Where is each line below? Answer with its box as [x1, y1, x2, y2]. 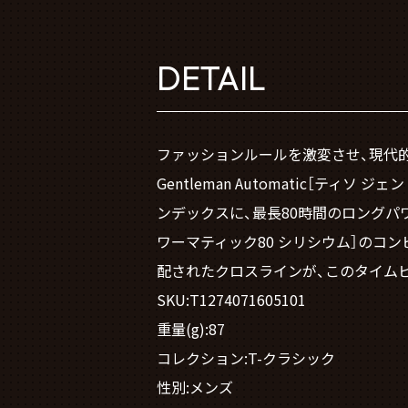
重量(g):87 [157, 318, 225, 341]
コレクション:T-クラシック [157, 347, 335, 370]
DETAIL [157, 57, 266, 99]
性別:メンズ [157, 376, 233, 399]
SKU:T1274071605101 [157, 289, 306, 311]
